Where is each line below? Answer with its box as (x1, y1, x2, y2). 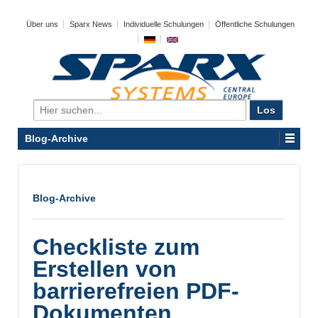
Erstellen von (33, 256, 177, 283)
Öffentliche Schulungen (215, 20, 295, 28)
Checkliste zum (33, 234, 199, 261)
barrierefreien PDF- (33, 278, 239, 305)
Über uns (26, 20, 58, 28)
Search (32, 100, 66, 111)
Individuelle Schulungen (124, 20, 204, 28)
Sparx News (70, 20, 112, 28)
